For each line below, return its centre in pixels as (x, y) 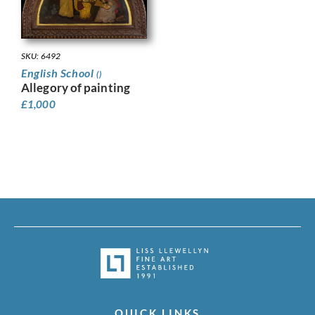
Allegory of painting (76, 88)
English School (59, 73)
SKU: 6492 (41, 56)
